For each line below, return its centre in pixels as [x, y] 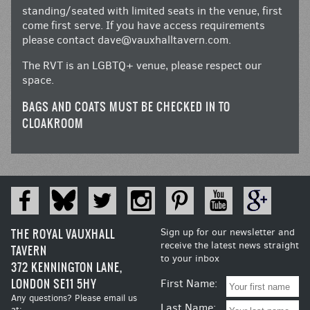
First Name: [189, 284]
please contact [60, 40]
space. [38, 80]
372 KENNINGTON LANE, [67, 267]
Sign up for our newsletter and [228, 232]
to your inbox [190, 259]
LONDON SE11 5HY [54, 284]
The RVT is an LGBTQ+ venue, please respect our [142, 66]
